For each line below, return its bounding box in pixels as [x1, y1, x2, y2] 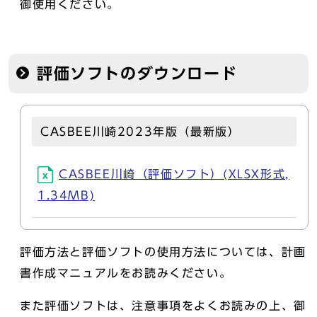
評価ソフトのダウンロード [37, 66, 238, 81]
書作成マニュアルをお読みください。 [20, 267, 232, 279]
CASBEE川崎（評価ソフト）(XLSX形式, [59, 168, 289, 180]
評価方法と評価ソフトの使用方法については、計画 [20, 246, 306, 258]
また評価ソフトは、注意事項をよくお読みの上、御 [20, 300, 306, 311]
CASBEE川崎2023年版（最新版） [40, 126, 241, 137]
